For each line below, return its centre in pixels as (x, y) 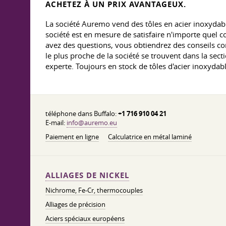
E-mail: (56, 123)
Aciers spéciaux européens (85, 218)
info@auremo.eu (92, 123)
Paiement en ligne (72, 137)
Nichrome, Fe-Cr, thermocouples (94, 190)
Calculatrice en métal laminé (150, 137)
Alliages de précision (75, 204)
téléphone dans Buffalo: (82, 114)
